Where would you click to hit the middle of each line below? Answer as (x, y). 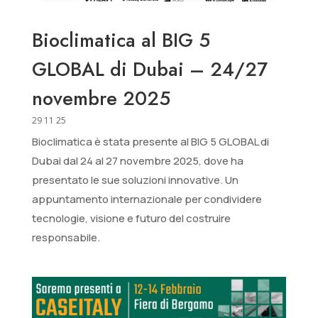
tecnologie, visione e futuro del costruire (131, 218)
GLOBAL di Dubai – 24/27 (149, 69)
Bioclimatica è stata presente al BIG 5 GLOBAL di (150, 141)
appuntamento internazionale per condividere (147, 199)
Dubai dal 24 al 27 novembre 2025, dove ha (137, 160)
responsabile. (66, 237)
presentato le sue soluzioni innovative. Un (135, 180)
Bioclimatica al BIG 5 (121, 40)
